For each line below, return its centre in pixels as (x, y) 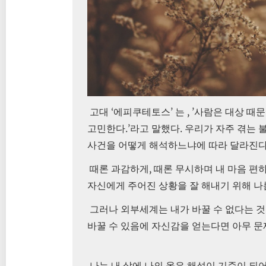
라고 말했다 (155, 129)
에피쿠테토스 (142, 112)
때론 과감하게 (118, 169)
